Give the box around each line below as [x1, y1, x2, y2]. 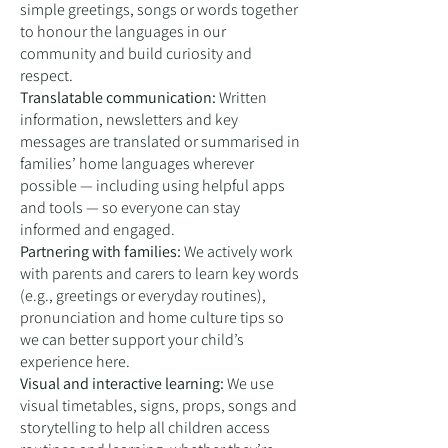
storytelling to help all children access [20, 417, 270, 438]
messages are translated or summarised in [20, 131, 300, 152]
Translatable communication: [20, 87, 219, 108]
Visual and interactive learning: [20, 373, 224, 394]
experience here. [20, 351, 130, 372]
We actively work [184, 241, 293, 262]
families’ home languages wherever [20, 153, 254, 174]
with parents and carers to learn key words [20, 263, 299, 284]
